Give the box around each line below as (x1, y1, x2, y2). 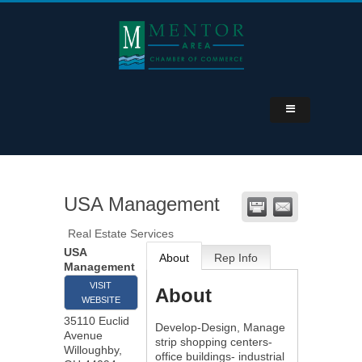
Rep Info (213, 251, 258, 264)
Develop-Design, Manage (154, 321, 285, 334)
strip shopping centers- (154, 335, 272, 348)
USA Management (64, 193, 220, 215)
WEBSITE (81, 295, 120, 305)
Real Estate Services (68, 227, 174, 240)
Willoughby (64, 343, 119, 356)
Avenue (64, 329, 103, 342)
